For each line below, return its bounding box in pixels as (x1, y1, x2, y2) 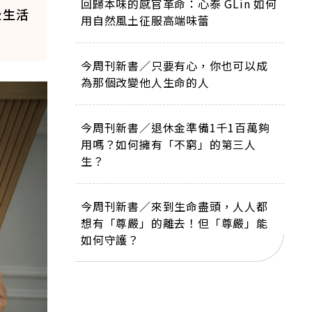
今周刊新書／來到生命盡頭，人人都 (81, 198, 268, 214)
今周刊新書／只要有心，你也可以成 (81, 57, 268, 74)
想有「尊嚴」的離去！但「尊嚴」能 (81, 214, 268, 231)
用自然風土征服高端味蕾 (81, 12, 210, 29)
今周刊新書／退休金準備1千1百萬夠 (81, 119, 270, 136)
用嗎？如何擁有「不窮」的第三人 (81, 136, 256, 153)
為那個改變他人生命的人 (81, 74, 210, 91)
